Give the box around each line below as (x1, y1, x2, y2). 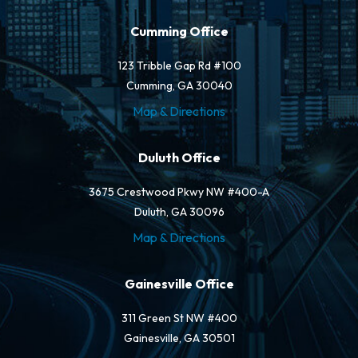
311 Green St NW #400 (121, 311, 237, 325)
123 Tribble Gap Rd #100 (117, 58, 241, 73)
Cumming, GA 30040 (125, 78, 233, 93)
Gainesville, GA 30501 (123, 331, 235, 345)
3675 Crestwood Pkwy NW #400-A (89, 185, 269, 199)
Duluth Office (137, 149, 221, 165)
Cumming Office (129, 23, 229, 39)
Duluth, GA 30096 (133, 205, 225, 219)
